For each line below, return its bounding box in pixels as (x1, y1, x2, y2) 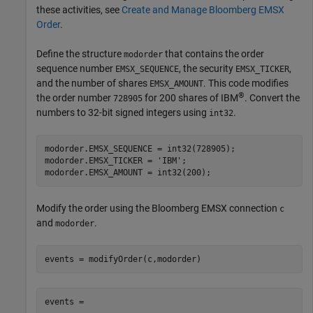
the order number (36, 92, 113, 104)
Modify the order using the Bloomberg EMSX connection (36, 203, 279, 214)
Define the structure (36, 48, 124, 60)
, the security (179, 63, 235, 75)
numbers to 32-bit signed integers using (36, 107, 209, 119)
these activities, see (36, 4, 122, 16)
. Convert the (245, 92, 300, 104)
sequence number (36, 63, 115, 75)
